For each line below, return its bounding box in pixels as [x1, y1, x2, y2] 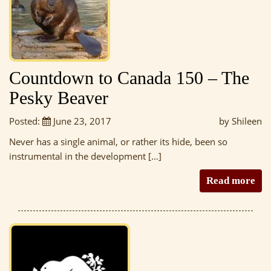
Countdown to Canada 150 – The [9, 67, 249, 88]
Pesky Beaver [9, 87, 108, 108]
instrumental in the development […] [9, 149, 162, 162]
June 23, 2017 [51, 114, 111, 127]
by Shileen [219, 114, 262, 127]
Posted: [9, 114, 42, 127]
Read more [206, 174, 255, 186]
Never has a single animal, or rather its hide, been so [9, 135, 227, 148]
